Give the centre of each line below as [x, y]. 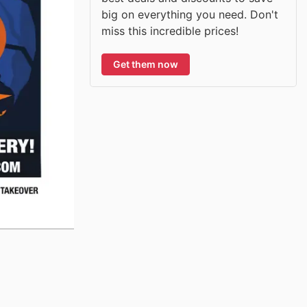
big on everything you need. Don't [190, 14]
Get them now [146, 64]
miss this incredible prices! [170, 30]
